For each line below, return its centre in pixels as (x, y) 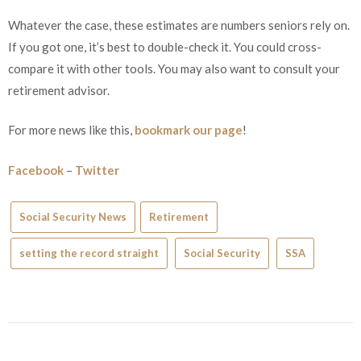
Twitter (97, 170)
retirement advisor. (59, 90)
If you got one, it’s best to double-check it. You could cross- (165, 46)
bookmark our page (189, 130)
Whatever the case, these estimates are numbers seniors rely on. (179, 25)
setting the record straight (89, 253)
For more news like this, (71, 130)
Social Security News (73, 217)
